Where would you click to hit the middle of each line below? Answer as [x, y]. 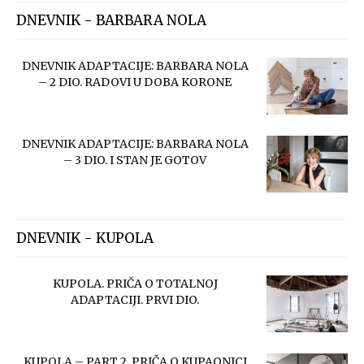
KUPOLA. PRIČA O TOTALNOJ [135, 283]
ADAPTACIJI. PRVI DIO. [135, 299]
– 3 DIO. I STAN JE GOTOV [135, 160]
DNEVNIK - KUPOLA [85, 238]
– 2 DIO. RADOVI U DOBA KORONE [135, 82]
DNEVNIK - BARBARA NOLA [111, 20]
